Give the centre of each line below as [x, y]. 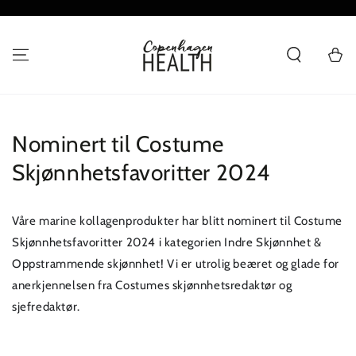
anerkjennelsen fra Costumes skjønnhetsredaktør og [152, 285]
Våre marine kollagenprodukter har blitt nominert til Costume [178, 221]
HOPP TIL [44, 9]
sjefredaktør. [46, 307]
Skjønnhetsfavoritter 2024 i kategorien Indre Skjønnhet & [167, 242]
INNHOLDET [51, 20]
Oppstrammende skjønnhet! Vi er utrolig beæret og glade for [176, 264]
